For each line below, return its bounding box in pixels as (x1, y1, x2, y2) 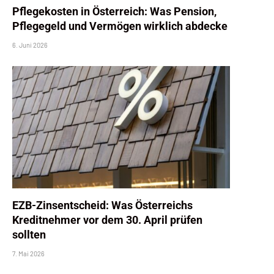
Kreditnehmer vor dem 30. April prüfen (12, 213, 202, 226)
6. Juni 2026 (12, 40, 48, 49)
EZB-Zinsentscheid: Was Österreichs (12, 199, 193, 212)
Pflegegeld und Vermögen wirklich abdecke (12, 19, 228, 32)
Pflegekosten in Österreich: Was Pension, (12, 4, 217, 18)
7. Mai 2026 (12, 250, 45, 257)
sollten (12, 228, 46, 241)
